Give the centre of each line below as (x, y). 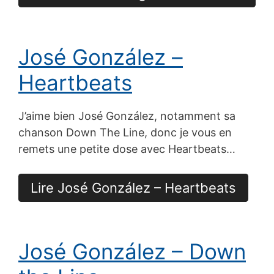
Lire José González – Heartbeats (133, 187)
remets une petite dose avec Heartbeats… (127, 149)
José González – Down (132, 251)
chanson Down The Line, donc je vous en (125, 132)
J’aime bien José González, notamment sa (127, 116)
